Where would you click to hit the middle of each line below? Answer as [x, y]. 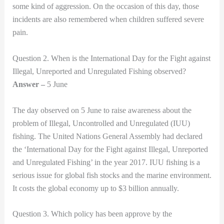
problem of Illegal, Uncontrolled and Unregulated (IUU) [101, 123]
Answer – [28, 84]
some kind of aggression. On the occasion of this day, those [105, 6]
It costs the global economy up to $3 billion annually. [95, 188]
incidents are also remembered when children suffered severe [108, 19]
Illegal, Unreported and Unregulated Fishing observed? [99, 71]
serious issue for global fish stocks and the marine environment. [112, 175]
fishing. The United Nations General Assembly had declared [107, 136]
